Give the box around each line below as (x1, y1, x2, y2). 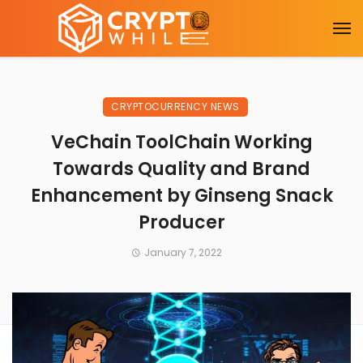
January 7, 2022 (143, 246, 222, 259)
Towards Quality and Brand (53, 156, 310, 181)
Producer (138, 210, 225, 235)
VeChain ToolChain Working (50, 130, 313, 155)
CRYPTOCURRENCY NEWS (111, 100, 240, 113)
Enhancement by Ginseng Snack (30, 183, 333, 208)
